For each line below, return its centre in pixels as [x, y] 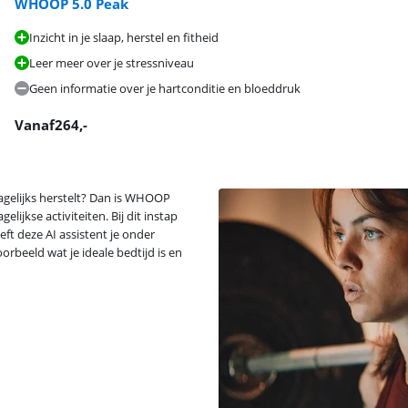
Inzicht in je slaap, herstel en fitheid [124, 37]
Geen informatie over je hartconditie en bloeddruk [165, 88]
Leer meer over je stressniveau [112, 63]
